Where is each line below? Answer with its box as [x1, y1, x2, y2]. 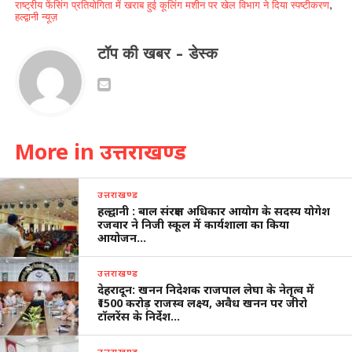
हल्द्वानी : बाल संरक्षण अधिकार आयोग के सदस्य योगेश [97, 203, 331, 218]
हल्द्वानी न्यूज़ [14, 10, 57, 23]
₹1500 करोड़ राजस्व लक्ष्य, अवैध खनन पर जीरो [97, 295, 308, 310]
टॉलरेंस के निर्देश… [97, 308, 181, 324]
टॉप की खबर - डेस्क [97, 44, 218, 63]
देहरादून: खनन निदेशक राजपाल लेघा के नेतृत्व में [97, 281, 315, 297]
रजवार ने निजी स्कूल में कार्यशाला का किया [97, 216, 290, 232]
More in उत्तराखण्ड [14, 136, 186, 166]
